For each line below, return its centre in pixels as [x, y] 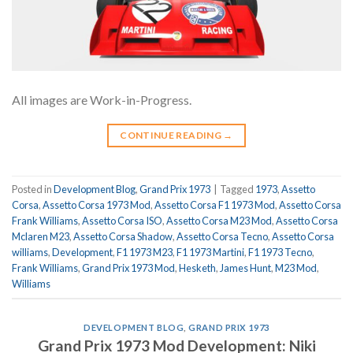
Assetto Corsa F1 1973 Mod [215, 205]
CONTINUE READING [172, 136]
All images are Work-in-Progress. [104, 100]
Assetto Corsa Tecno [222, 237]
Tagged [238, 190]
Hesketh [197, 268]
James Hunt [245, 268]
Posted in [33, 190]
